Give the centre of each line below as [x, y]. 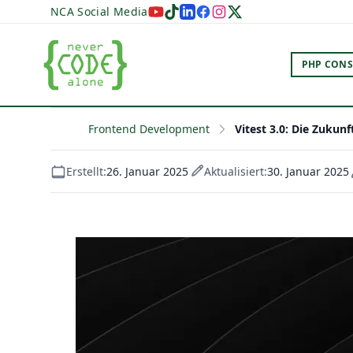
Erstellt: [86, 171]
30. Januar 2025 [308, 171]
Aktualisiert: [236, 171]
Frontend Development [149, 129]
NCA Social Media [99, 11]
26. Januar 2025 [147, 171]
